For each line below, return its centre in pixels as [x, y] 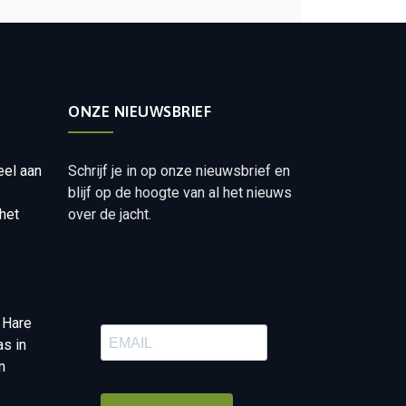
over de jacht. [110, 214]
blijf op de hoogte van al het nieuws [180, 193]
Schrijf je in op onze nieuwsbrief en [179, 171]
